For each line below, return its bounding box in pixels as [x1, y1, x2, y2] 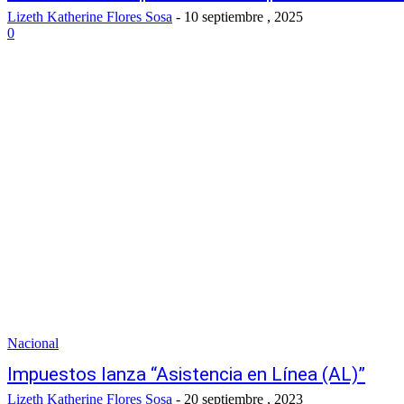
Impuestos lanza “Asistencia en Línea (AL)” [7, 363, 365, 385]
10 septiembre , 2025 [184, 8, 303, 24]
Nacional [7, 335, 59, 351]
